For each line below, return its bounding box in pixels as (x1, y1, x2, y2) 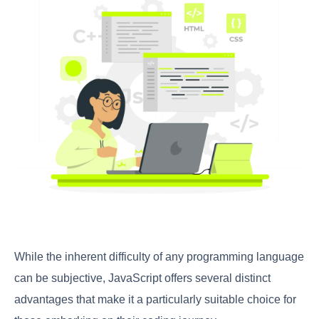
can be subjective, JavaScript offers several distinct (14, 271, 271, 284)
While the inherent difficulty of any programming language (14, 250, 304, 263)
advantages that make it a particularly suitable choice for (14, 293, 296, 305)
